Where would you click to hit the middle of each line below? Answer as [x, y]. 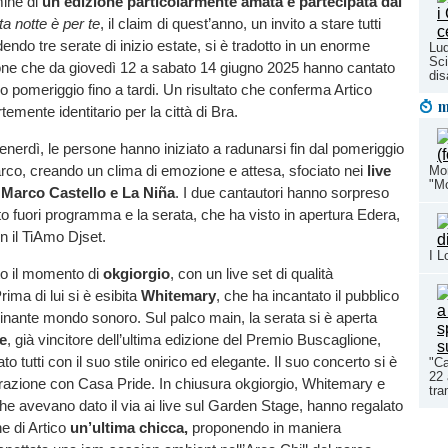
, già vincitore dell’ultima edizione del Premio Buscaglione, [194, 340]
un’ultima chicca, [129, 428]
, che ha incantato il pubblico [307, 296]
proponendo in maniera [264, 428]
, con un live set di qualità [251, 274]
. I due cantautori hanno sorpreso [282, 193]
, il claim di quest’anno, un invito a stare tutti [240, 23]
